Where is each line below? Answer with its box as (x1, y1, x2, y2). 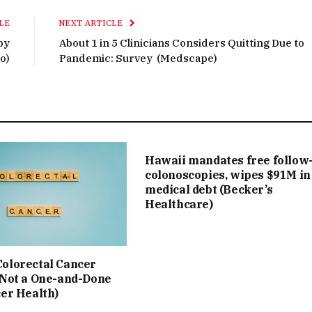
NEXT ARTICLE (59, 17, 125, 28)
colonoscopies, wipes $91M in (145, 167, 311, 182)
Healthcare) (145, 196, 213, 211)
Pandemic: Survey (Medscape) (59, 51, 217, 65)
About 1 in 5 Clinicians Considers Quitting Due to (59, 36, 304, 49)
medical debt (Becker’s (145, 182, 273, 196)
